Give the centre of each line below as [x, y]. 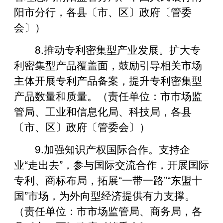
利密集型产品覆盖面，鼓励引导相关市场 [108, 64]
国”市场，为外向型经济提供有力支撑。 [105, 195]
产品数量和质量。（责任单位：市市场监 [108, 95]
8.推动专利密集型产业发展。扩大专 [118, 49]
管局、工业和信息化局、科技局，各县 [103, 111]
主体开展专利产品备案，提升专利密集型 [108, 80]
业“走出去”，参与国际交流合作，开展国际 [111, 164]
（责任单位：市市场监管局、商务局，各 [108, 210]
